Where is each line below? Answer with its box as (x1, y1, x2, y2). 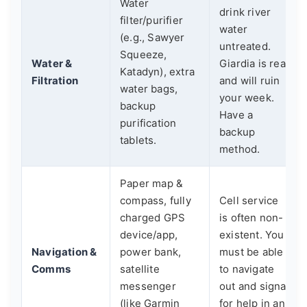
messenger (120, 280, 176, 293)
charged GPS (120, 211, 186, 224)
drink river (219, 5, 271, 19)
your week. (219, 91, 274, 104)
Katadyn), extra (120, 65, 195, 78)
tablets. (120, 134, 157, 147)
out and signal (219, 280, 289, 293)
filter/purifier (120, 14, 183, 27)
